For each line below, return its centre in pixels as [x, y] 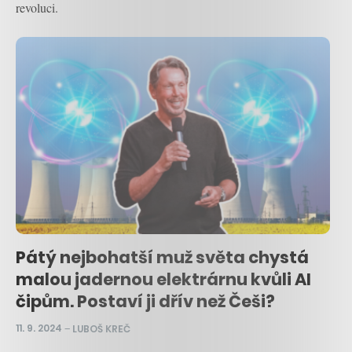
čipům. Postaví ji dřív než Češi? [145, 301]
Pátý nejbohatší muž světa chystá [162, 257]
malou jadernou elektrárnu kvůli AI [163, 279]
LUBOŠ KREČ [101, 328]
